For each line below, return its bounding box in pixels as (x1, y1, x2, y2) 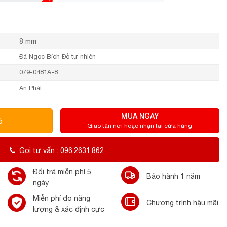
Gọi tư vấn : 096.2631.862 (19, 146, 104, 155)
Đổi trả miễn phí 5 (33, 167, 91, 176)
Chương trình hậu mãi (146, 198, 218, 207)
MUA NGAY (121, 111, 159, 121)
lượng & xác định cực (33, 205, 104, 213)
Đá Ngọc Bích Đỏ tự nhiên (19, 52, 96, 60)
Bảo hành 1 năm (146, 172, 200, 180)
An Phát (19, 84, 43, 92)
